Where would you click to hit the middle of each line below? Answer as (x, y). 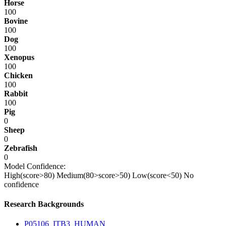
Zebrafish (21, 148)
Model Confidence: (35, 166)
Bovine (16, 21)
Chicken (18, 75)
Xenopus (19, 57)
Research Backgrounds (44, 204)
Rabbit (16, 93)
